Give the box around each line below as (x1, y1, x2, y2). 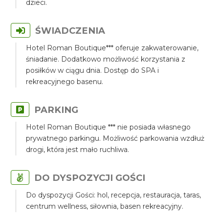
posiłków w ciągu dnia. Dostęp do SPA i (26, 66, 159, 75)
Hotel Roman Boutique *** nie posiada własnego (26, 123, 191, 131)
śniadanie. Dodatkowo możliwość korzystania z (26, 55, 186, 64)
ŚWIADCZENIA (35, 25, 106, 36)
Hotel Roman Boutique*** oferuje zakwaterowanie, (26, 44, 199, 52)
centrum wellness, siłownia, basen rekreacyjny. (26, 202, 184, 211)
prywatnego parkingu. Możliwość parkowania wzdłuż (26, 134, 205, 143)
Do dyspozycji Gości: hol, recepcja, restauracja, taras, (26, 191, 201, 199)
